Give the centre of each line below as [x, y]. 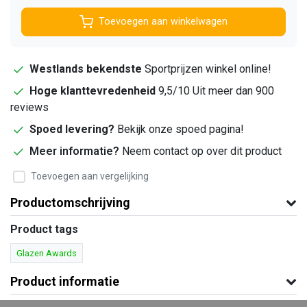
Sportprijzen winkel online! [207, 69]
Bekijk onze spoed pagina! [179, 129]
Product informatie [65, 281]
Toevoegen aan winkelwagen [163, 22]
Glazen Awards [47, 253]
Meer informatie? [76, 151]
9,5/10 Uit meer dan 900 [215, 90]
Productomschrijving [70, 202]
